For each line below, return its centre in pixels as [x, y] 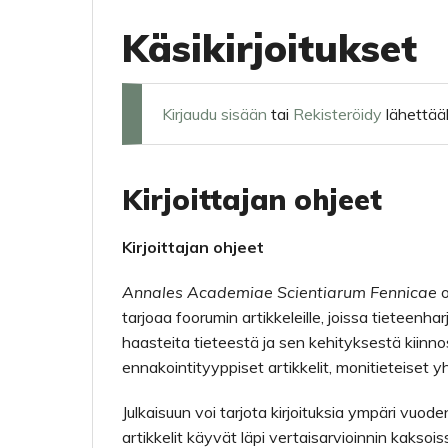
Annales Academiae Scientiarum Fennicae [279, 292]
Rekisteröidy [337, 114]
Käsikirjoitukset [269, 48]
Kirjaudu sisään [214, 114]
